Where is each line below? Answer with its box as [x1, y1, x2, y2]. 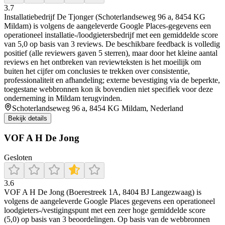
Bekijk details [8, 114, 47, 122]
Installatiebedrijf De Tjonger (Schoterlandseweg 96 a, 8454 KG [4, 12, 205, 21]
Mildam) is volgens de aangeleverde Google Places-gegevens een [4, 21, 211, 30]
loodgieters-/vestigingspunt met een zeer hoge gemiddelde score [4, 205, 205, 214]
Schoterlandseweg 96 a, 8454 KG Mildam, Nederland [12, 103, 183, 113]
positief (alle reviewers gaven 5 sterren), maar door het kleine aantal [4, 48, 217, 57]
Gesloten [4, 153, 32, 162]
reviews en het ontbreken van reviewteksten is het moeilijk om [4, 57, 201, 66]
